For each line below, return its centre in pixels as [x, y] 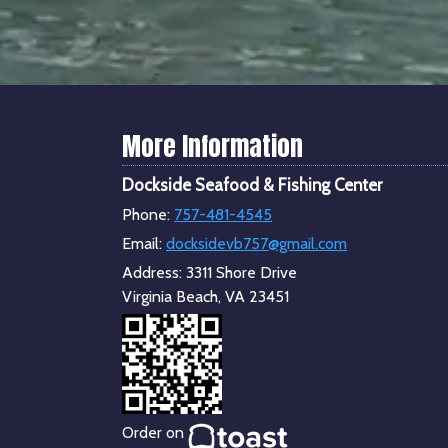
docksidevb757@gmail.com [256, 243]
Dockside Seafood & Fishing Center [252, 184]
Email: [144, 243]
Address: [154, 272]
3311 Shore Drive [241, 272]
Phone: [148, 214]
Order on [155, 432]
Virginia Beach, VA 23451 [205, 296]
